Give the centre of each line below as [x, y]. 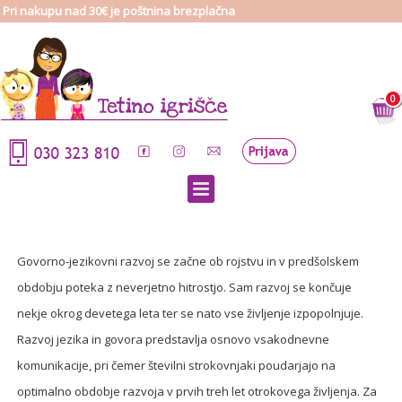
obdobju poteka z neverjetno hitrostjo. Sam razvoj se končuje [185, 287]
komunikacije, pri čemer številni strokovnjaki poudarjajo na [177, 365]
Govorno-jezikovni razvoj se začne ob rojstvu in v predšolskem [188, 261]
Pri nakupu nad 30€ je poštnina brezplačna [119, 11]
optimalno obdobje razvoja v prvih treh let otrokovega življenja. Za [197, 391]
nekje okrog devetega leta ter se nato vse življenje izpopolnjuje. [191, 313]
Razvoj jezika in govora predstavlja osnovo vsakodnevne [174, 339]
